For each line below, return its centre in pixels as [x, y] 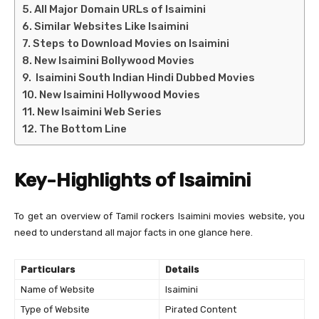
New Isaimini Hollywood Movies [120, 95]
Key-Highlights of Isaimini [132, 181]
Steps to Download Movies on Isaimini [131, 44]
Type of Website [55, 310]
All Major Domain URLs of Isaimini [120, 10]
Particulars [48, 270]
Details [182, 270]
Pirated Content [201, 310]
